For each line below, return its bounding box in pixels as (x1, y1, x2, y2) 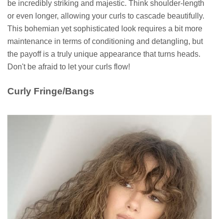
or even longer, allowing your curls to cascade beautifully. (7, 11, 204, 20)
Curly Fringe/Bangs (7, 86, 94, 96)
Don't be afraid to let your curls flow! (7, 62, 130, 71)
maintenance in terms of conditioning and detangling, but (7, 37, 203, 45)
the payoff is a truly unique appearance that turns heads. (7, 49, 200, 58)
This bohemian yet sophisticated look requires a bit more (7, 24, 202, 33)
